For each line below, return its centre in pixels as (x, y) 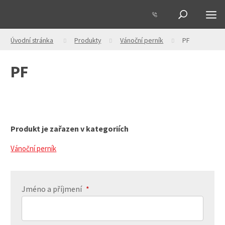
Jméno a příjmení (52, 189)
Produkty (88, 40)
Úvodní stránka (32, 40)
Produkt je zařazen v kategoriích (70, 129)
